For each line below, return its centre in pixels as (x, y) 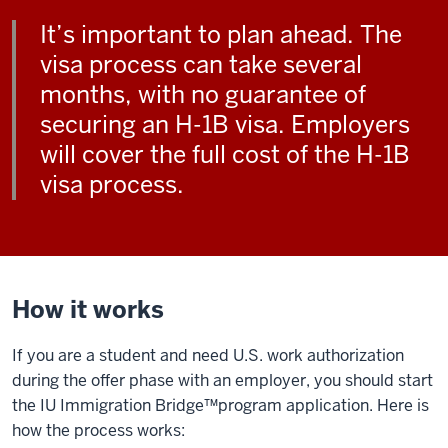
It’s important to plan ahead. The (221, 34)
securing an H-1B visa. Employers (225, 124)
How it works (88, 309)
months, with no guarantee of (203, 94)
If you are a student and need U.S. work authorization (208, 355)
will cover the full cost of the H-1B (225, 154)
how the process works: (98, 430)
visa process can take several (201, 64)
